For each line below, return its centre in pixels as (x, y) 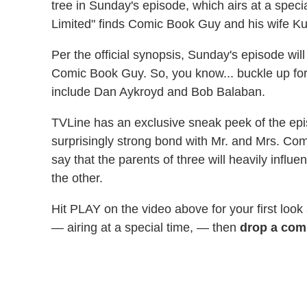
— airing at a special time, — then (146, 228)
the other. (77, 179)
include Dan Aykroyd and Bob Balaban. (158, 92)
